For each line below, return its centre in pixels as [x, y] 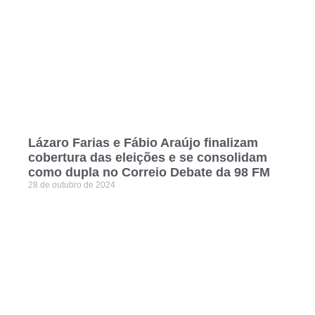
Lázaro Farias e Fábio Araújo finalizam [143, 143]
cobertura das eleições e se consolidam [148, 158]
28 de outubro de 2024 [72, 185]
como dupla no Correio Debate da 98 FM [149, 173]
